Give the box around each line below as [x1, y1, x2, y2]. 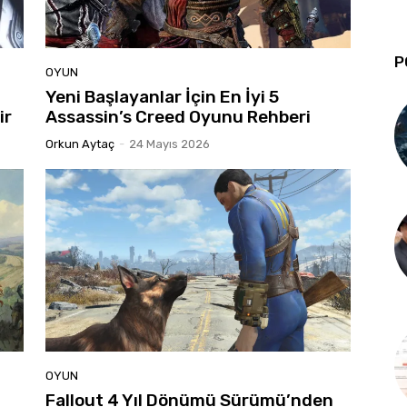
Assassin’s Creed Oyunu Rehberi [45, 105, 311, 127]
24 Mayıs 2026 [129, 136, 210, 151]
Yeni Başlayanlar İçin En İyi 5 [45, 85, 279, 107]
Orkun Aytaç [45, 136, 114, 151]
